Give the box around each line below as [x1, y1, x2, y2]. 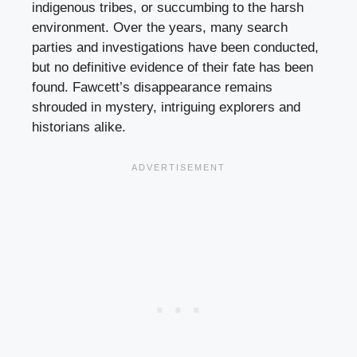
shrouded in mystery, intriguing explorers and [32, 100, 300, 116]
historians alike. [32, 120, 126, 135]
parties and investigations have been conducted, [32, 40, 319, 56]
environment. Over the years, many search [32, 20, 288, 36]
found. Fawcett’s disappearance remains [32, 80, 273, 96]
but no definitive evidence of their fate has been [32, 60, 313, 76]
